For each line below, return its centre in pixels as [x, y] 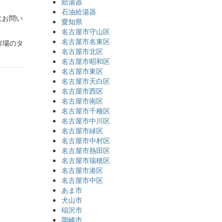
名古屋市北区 [82, 51]
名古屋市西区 [82, 91]
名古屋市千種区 [85, 111]
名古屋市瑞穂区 [85, 160]
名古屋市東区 [82, 71]
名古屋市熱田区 [85, 150]
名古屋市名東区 [85, 41]
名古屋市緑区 [82, 130]
